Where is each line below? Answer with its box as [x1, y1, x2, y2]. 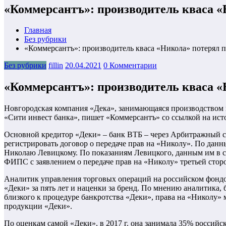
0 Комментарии [103, 61, 157, 70]
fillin [48, 61, 63, 70]
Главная [24, 26, 51, 35]
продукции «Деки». [4, 202, 72, 211]
